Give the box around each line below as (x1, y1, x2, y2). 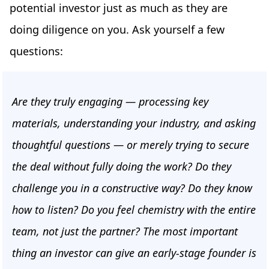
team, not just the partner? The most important (12, 224, 238, 239)
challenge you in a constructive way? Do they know (12, 181, 252, 196)
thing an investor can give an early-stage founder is (12, 246, 256, 261)
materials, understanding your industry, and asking (12, 116, 256, 131)
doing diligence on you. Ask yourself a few (10, 22, 225, 37)
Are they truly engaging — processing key (12, 94, 208, 109)
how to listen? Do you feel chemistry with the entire (12, 202, 256, 217)
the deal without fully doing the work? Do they (12, 159, 231, 174)
